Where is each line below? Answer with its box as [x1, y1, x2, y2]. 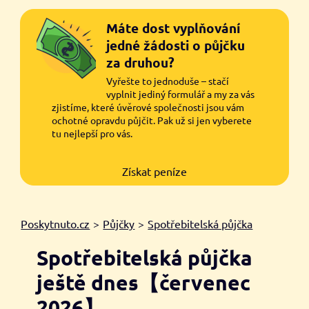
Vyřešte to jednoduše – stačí [106, 74, 229, 87]
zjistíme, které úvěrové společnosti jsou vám [52, 100, 245, 113]
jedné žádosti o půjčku [106, 36, 245, 54]
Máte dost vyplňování [106, 19, 240, 37]
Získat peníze [122, 163, 187, 178]
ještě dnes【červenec [36, 269, 250, 295]
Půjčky [103, 217, 135, 231]
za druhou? [106, 53, 175, 71]
